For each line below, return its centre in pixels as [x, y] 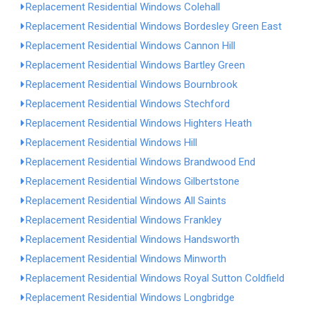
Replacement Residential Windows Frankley [124, 220]
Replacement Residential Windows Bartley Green [135, 65]
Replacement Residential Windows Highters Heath [139, 123]
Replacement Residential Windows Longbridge [130, 298]
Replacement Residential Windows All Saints [126, 201]
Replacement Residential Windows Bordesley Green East [154, 26]
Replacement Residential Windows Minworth [126, 259]
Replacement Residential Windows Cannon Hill [130, 46]
